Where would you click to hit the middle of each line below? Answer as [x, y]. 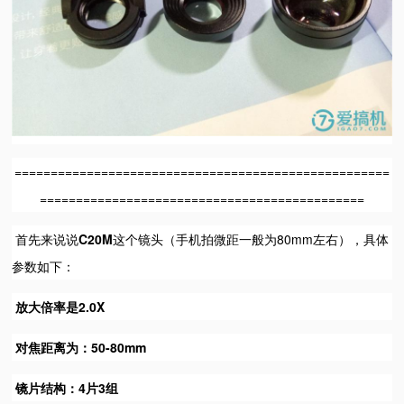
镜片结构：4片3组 [65, 387]
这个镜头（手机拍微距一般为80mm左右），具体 [251, 239]
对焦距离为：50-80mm [79, 347]
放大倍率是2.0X [59, 306]
